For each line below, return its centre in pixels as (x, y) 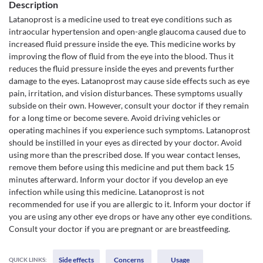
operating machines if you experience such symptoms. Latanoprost (129, 130)
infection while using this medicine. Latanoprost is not (107, 192)
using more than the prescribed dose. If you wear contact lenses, (124, 155)
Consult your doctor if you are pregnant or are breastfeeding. (119, 229)
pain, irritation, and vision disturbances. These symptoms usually (126, 93)
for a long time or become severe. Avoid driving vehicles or (115, 118)
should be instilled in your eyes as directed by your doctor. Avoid (125, 142)
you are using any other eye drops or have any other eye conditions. (130, 216)
